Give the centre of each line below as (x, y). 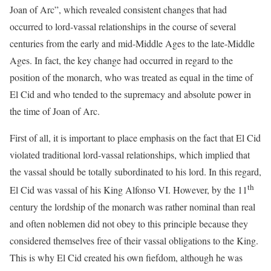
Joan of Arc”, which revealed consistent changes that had (118, 9)
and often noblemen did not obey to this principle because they (129, 224)
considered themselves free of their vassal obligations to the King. (134, 241)
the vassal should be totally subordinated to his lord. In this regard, (135, 171)
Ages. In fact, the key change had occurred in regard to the (121, 60)
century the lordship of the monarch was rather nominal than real (132, 207)
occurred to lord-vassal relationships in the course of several (123, 26)
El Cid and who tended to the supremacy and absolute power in (130, 94)
